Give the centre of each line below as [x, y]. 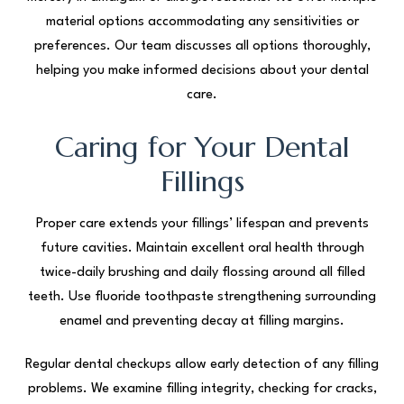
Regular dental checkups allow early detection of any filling [202, 364]
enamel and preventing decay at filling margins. [202, 321]
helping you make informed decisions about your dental [202, 70]
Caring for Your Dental [202, 147]
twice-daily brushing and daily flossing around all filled [202, 272]
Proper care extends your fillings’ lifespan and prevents [202, 224]
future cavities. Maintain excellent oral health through [202, 248]
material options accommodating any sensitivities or [202, 22]
